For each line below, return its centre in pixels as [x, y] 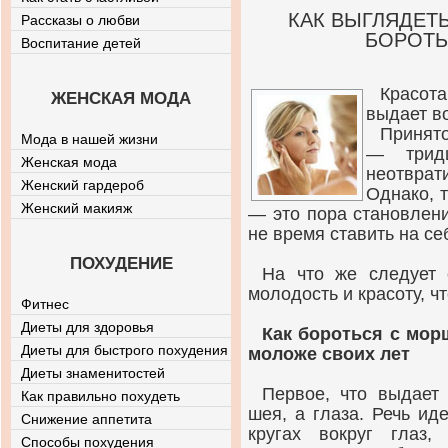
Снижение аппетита [86, 419]
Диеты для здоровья [87, 327]
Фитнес [45, 304]
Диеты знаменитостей [93, 373]
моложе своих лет [329, 354]
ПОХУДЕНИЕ [121, 263]
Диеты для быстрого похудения [124, 350]
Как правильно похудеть [100, 396]
